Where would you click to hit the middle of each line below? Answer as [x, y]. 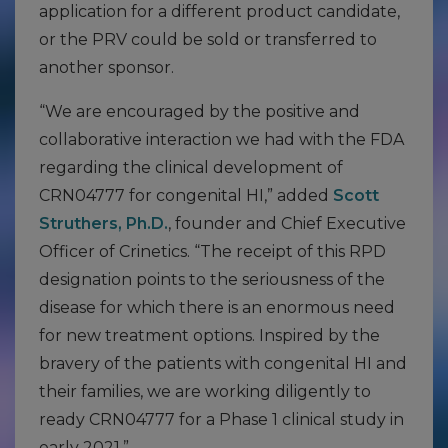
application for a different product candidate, [219, 11]
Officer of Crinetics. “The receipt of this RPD [212, 251]
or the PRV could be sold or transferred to [208, 39]
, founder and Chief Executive [287, 223]
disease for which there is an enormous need [217, 307]
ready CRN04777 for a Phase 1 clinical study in [221, 419]
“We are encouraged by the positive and [199, 111]
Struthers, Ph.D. [103, 223]
